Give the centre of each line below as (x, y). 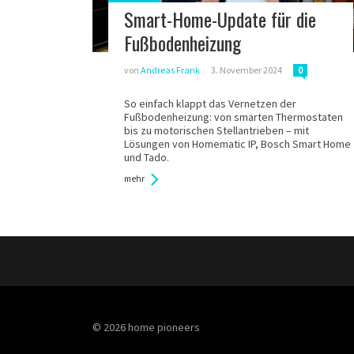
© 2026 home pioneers (146, 327)
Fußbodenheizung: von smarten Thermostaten (233, 117)
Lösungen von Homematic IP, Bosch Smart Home (237, 144)
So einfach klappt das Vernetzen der (210, 104)
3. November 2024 (247, 70)
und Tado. (147, 157)
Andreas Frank (170, 70)
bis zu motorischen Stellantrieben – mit (217, 130)
